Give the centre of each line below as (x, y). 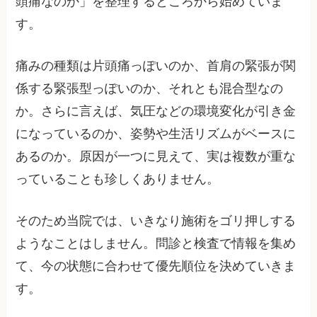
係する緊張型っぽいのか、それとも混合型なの (150, 89)
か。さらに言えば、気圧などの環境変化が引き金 (156, 111)
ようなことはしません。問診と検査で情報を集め (156, 244)
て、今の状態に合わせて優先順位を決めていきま (156, 266)
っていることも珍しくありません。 (118, 179)
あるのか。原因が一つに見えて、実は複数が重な (156, 157)
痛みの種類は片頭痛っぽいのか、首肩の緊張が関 (156, 66)
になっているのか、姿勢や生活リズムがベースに (156, 134)
